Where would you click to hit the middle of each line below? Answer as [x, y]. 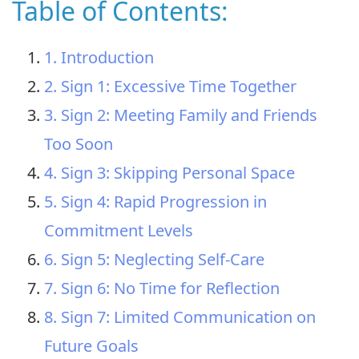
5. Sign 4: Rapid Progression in [155, 201]
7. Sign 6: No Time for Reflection [162, 288]
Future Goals [91, 345]
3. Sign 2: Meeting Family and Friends [181, 115]
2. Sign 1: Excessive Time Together [170, 86]
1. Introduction [99, 57]
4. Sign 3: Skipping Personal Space [169, 172]
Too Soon [79, 143]
